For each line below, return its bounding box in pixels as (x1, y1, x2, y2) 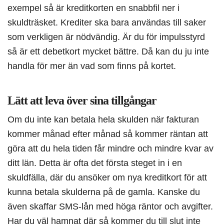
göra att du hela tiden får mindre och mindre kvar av (7, 143, 213, 154)
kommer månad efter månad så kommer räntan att (7, 128, 208, 139)
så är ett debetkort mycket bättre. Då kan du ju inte (7, 46, 209, 57)
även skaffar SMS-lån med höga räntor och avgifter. (7, 201, 213, 212)
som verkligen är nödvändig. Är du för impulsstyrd (7, 31, 205, 42)
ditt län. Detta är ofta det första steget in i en (7, 157, 182, 168)
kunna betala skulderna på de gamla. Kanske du (7, 186, 200, 197)
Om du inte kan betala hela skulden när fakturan (7, 114, 199, 125)
